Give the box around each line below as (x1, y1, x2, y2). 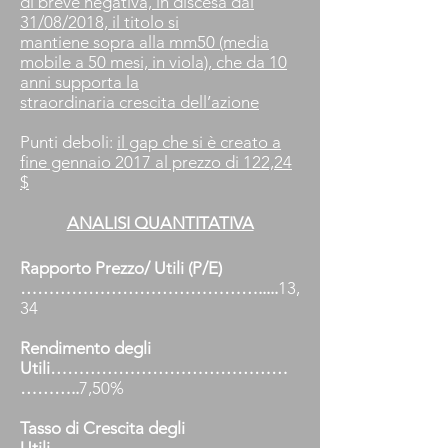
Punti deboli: (20, 132, 117, 152)
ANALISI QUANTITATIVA (66, 213, 254, 233)
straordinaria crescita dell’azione (20, 92, 259, 112)
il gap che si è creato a (117, 132, 281, 152)
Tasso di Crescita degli (20, 418, 185, 438)
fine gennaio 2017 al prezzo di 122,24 (20, 152, 292, 172)
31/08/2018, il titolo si (20, 12, 179, 32)
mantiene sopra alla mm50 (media (20, 32, 269, 52)
